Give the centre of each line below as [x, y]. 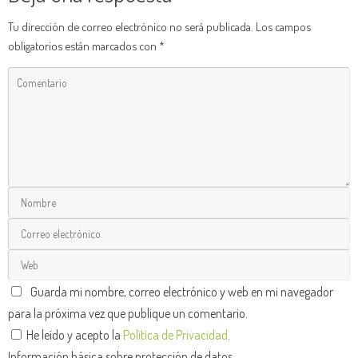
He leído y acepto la [74, 334]
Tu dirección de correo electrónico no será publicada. [131, 27]
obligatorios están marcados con [84, 46]
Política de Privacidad [175, 334]
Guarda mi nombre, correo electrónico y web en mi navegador [182, 291]
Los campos [283, 27]
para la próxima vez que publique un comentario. [128, 312]
